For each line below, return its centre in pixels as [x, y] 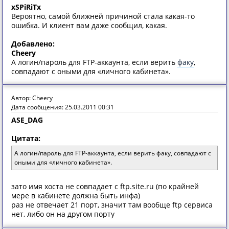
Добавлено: [33, 44]
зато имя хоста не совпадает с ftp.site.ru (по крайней [105, 186]
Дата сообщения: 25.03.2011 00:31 [63, 107]
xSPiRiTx [26, 7]
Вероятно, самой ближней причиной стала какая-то [103, 16]
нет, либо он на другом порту [63, 214]
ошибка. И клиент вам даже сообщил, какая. [89, 25]
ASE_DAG [27, 120]
